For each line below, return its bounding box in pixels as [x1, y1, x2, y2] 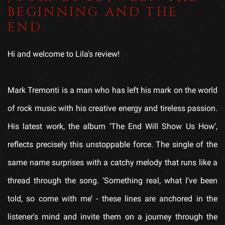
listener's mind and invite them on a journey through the [8, 211, 217, 221]
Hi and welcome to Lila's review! [8, 49, 120, 59]
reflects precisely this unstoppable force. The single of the [8, 139, 217, 149]
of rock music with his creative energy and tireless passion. [8, 103, 217, 113]
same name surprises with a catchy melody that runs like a [8, 157, 217, 167]
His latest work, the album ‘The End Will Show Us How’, [8, 121, 217, 131]
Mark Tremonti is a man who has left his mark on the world [8, 85, 217, 95]
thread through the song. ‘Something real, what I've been [8, 175, 217, 185]
